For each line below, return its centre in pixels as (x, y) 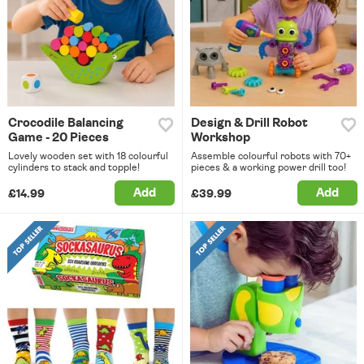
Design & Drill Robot (249, 123)
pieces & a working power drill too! (268, 168)
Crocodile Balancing (66, 123)
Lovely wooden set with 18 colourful (88, 156)
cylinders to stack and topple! (74, 168)
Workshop (220, 138)
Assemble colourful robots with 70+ (271, 156)
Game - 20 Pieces (58, 138)
